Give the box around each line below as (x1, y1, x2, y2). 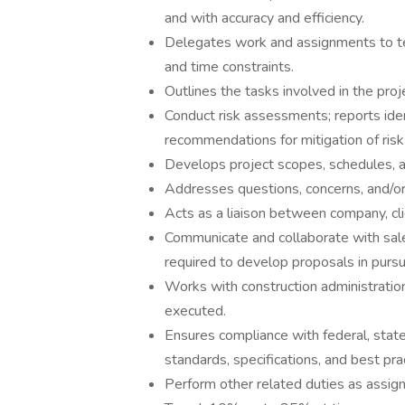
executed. (165, 301, 226, 321)
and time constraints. (165, 57, 294, 77)
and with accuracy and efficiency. (165, 8, 364, 28)
